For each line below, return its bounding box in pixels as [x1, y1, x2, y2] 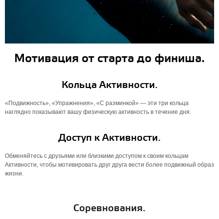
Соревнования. [73, 202, 146, 215]
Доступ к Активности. [58, 132, 161, 144]
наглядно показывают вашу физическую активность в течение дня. [5, 109, 191, 115]
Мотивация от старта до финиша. [14, 52, 205, 66]
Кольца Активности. [61, 79, 158, 91]
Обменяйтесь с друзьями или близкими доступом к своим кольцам [5, 153, 188, 159]
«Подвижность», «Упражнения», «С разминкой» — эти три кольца [5, 100, 189, 107]
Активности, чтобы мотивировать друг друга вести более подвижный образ [5, 161, 214, 168]
